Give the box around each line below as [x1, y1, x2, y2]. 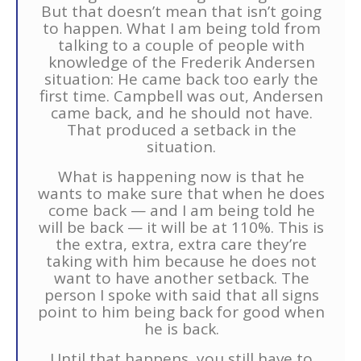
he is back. [143, 318, 219, 339]
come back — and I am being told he [48, 200, 315, 221]
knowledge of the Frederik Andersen [48, 52, 315, 73]
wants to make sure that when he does [38, 183, 325, 204]
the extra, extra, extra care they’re [56, 234, 307, 255]
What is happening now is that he [58, 166, 305, 187]
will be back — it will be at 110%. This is [39, 217, 324, 238]
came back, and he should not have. [50, 102, 313, 123]
